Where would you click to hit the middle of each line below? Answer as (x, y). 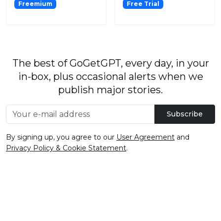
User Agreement (146, 137)
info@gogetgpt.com (186, 212)
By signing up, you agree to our (61, 137)
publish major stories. (110, 90)
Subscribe (185, 114)
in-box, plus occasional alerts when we (110, 77)
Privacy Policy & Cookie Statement (66, 148)
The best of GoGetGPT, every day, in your (110, 63)
